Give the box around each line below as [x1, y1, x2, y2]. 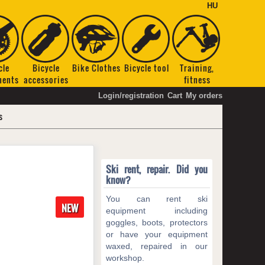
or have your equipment [106, 230, 208, 239]
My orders [185, 91, 222, 100]
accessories [24, 73, 69, 86]
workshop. [106, 253, 145, 263]
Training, [180, 62, 215, 74]
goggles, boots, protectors [106, 218, 208, 227]
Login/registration [98, 91, 164, 100]
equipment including [106, 206, 208, 215]
